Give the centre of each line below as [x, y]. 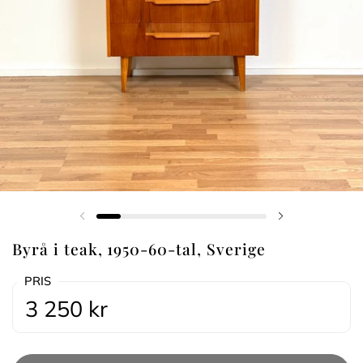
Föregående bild [130, 224]
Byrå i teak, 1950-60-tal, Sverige [139, 249]
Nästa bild [314, 224]
